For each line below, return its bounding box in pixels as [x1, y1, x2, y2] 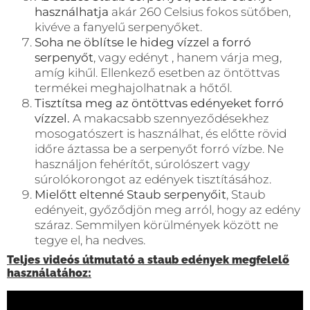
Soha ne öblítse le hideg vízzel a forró [35, 35, 251, 49]
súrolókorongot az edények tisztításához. [35, 172, 271, 186]
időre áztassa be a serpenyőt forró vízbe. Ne [35, 141, 284, 156]
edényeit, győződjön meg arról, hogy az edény [35, 202, 300, 217]
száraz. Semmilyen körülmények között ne [35, 217, 278, 232]
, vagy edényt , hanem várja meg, [93, 50, 282, 64]
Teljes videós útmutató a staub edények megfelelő [7, 253, 289, 266]
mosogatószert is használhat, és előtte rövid [35, 126, 286, 140]
